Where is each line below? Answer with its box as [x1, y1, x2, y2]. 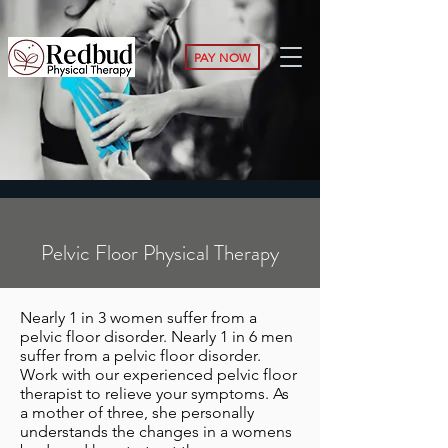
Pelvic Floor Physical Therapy [41, 238, 279, 268]
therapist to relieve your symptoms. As [20, 384, 289, 403]
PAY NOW [193, 49, 252, 65]
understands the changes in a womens [20, 422, 292, 441]
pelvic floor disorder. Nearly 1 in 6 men [20, 327, 293, 346]
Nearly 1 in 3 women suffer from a [20, 308, 257, 327]
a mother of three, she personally [20, 403, 254, 422]
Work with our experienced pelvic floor [20, 365, 297, 384]
